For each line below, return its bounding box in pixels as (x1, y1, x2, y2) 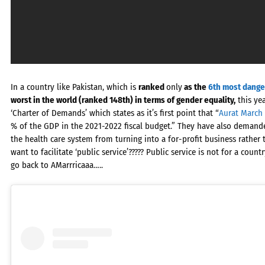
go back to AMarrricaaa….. (11, 160, 103, 171)
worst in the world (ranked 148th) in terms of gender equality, (11, 95, 235, 106)
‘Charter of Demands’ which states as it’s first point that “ (11, 108, 219, 119)
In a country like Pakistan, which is (11, 82, 138, 93)
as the (182, 82, 208, 93)
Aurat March (219, 108, 263, 119)
